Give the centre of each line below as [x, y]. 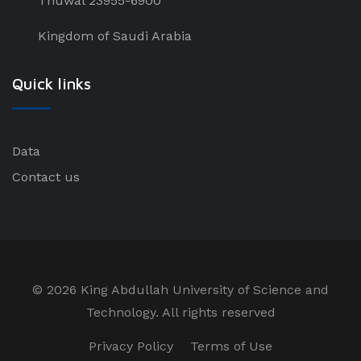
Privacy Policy [131, 346]
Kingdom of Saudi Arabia [115, 36]
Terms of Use [231, 346]
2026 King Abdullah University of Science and [188, 290]
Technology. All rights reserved [180, 312]
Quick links [52, 83]
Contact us [46, 177]
